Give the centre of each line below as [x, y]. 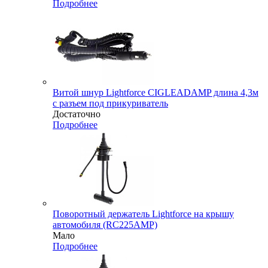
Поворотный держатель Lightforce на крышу [143, 214]
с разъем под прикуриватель [110, 103]
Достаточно [77, 114]
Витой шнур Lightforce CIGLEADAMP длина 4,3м [156, 92]
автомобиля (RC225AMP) [105, 224]
